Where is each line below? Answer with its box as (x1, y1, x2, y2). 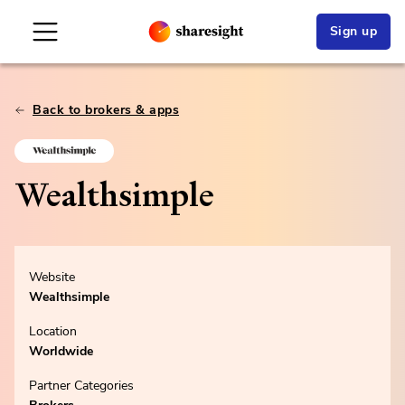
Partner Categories (29, 377, 134, 394)
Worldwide (29, 343, 93, 360)
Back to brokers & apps (33, 101, 179, 118)
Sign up (329, 23, 377, 40)
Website (29, 268, 75, 286)
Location (29, 323, 77, 340)
